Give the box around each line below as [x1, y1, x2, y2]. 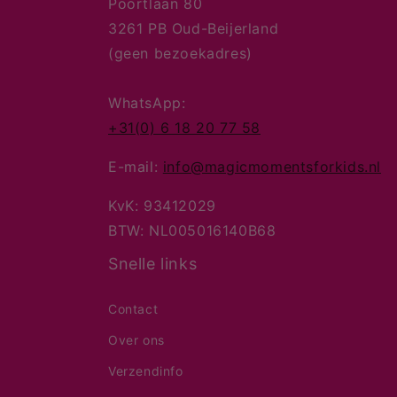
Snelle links [108, 254, 198, 273]
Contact [108, 301, 159, 316]
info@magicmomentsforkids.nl [162, 158, 382, 175]
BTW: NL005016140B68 [108, 222, 276, 239]
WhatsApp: [108, 94, 186, 112]
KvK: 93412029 [108, 197, 216, 214]
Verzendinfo [108, 363, 183, 378]
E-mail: [108, 158, 163, 175]
